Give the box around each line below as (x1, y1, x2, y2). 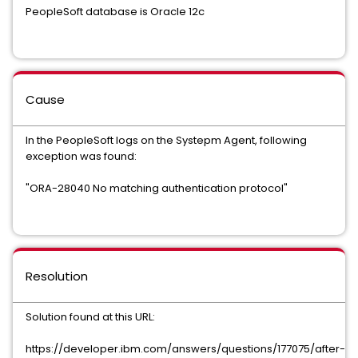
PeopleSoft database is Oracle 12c (26, 4, 205, 19)
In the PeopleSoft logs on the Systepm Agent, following (26, 133, 307, 148)
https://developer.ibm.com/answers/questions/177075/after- (26, 341, 345, 356)
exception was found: (26, 149, 137, 164)
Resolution (26, 268, 88, 284)
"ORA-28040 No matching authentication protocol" (26, 181, 288, 196)
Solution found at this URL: (26, 309, 157, 324)
